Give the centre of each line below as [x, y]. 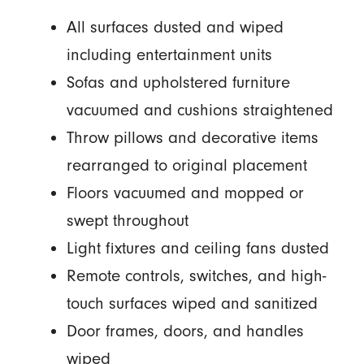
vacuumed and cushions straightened [199, 110]
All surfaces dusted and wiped [175, 27]
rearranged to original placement [186, 165]
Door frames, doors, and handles [185, 331]
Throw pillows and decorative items [192, 138]
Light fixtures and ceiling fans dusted [197, 248]
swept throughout [127, 221]
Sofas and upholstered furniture [178, 82]
